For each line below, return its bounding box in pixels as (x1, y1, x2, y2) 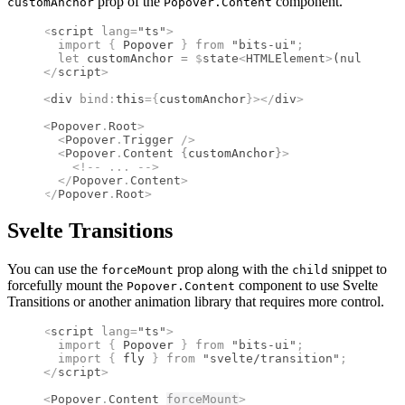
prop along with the (174, 261, 292, 278)
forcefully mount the (7, 278, 127, 294)
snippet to (328, 261, 387, 278)
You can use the (7, 261, 101, 278)
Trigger (123, 133, 174, 147)
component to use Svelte (235, 278, 378, 294)
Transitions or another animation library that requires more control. (7, 294, 384, 310)
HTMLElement (246, 52, 325, 66)
